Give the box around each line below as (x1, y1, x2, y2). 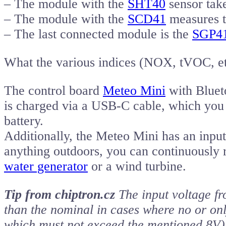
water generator (4, 159, 88, 174)
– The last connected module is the (4, 27, 192, 42)
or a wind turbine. (88, 159, 186, 174)
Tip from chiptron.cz (4, 187, 115, 202)
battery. (4, 114, 43, 129)
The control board (4, 83, 103, 98)
